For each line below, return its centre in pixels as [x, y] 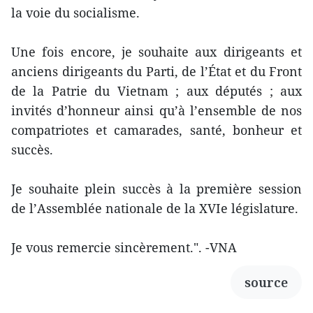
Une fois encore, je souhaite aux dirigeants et [156, 51]
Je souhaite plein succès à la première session [156, 188]
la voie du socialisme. [75, 12]
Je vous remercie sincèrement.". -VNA [124, 247]
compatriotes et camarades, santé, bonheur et [156, 130]
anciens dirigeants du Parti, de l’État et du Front [156, 71]
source [266, 282]
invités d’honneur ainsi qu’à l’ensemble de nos [156, 110]
